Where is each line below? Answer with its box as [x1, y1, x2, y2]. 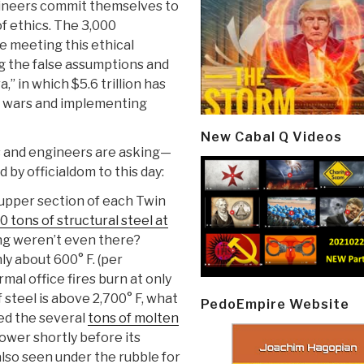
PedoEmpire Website [201, 296, 349, 312]
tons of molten [88, 310, 179, 327]
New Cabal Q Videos [201, 128, 342, 145]
